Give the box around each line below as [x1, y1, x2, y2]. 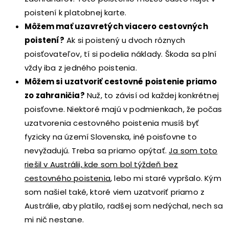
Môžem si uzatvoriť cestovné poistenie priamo [25, 76, 217, 87]
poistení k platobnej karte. [25, 7, 127, 18]
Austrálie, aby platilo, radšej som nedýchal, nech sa [25, 200, 223, 211]
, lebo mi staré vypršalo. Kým [110, 172, 221, 184]
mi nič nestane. [25, 214, 84, 225]
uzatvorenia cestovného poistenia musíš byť [25, 117, 199, 128]
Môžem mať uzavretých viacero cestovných [25, 20, 208, 32]
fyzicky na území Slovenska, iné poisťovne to [25, 131, 197, 142]
